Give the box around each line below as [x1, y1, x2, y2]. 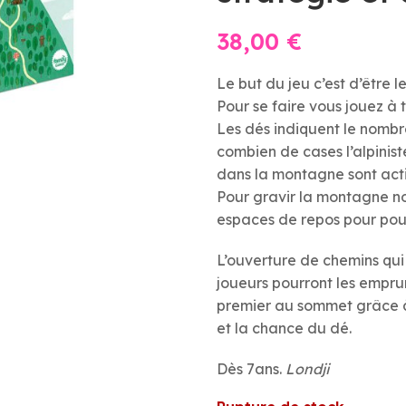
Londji [285, 360, 329, 378]
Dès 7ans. [217, 360, 285, 378]
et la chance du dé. [217, 319, 352, 337]
